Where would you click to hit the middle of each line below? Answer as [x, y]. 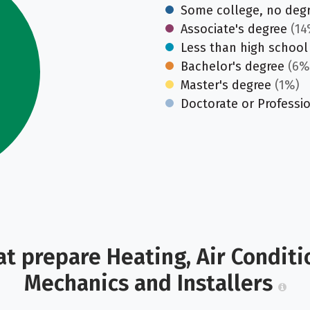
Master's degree [226, 85]
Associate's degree [234, 29]
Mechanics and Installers [151, 283]
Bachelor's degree [232, 66]
